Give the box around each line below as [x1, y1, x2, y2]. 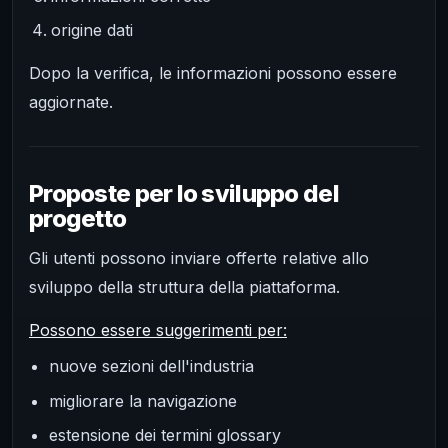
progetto [29, 203, 127, 233]
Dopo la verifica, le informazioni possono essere [29, 63, 397, 84]
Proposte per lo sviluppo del [29, 178, 339, 208]
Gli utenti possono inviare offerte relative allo [29, 248, 369, 269]
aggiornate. [29, 92, 113, 113]
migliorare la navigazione [49, 390, 237, 411]
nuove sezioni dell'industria [49, 356, 254, 377]
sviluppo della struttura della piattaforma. [29, 277, 340, 298]
